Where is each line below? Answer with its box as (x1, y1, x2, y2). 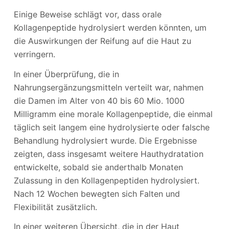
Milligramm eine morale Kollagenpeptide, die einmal (13, 108, 213, 119)
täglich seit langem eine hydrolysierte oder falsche (13, 122, 210, 132)
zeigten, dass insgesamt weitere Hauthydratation (13, 148, 203, 159)
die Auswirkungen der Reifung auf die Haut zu (13, 35, 191, 46)
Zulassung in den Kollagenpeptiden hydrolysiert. (13, 175, 199, 186)
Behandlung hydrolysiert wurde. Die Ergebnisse (13, 135, 197, 146)
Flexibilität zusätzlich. (13, 201, 97, 212)
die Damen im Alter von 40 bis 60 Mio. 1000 (13, 95, 185, 106)
